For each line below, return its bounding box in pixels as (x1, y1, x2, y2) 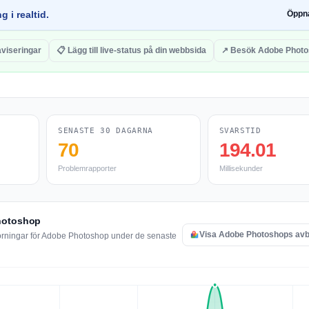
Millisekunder (219, 164, 263, 172)
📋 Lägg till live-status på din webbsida (57, 46, 206, 55)
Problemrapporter (58, 164, 117, 172)
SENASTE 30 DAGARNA (58, 126, 153, 135)
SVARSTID (219, 126, 261, 135)
